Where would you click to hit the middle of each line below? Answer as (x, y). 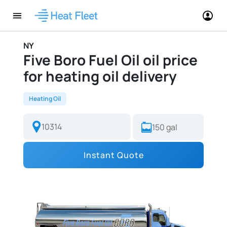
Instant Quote (113, 155)
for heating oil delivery (100, 76)
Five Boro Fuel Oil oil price (110, 60)
